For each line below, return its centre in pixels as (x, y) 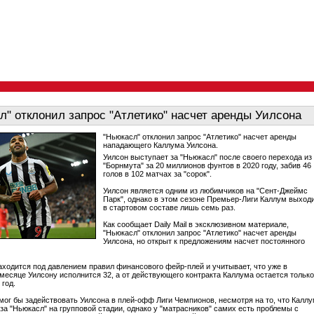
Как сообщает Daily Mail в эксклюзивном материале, (196, 224)
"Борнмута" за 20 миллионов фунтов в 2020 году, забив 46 (207, 165)
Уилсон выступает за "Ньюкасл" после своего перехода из (207, 157)
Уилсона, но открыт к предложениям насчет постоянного (204, 241)
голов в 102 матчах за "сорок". (157, 174)
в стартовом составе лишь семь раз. (169, 207)
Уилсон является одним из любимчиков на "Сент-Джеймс (205, 191)
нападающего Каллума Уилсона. (161, 145)
